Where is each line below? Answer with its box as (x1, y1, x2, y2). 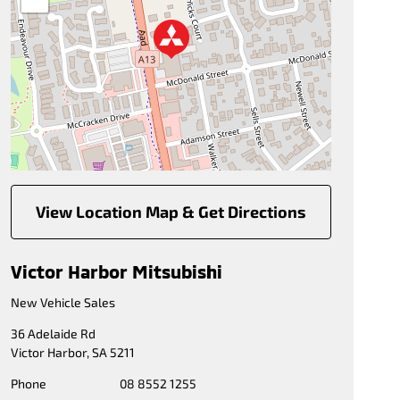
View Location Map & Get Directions (36, 202, 306, 221)
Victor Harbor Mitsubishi (10, 261, 222, 282)
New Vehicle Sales (10, 295, 115, 310)
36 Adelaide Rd (10, 326, 96, 341)
